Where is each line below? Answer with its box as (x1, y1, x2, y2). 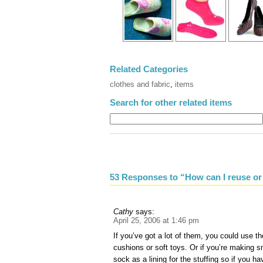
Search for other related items (110, 97, 232, 107)
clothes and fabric (110, 79, 170, 89)
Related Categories (110, 63, 188, 74)
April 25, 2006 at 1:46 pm (113, 216, 200, 225)
